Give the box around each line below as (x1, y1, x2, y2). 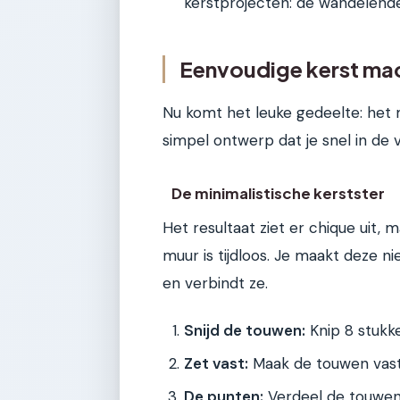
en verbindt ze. (162, 273, 268, 294)
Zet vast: (184, 353, 248, 373)
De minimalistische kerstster (171, 184, 386, 204)
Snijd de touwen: (184, 320, 305, 340)
